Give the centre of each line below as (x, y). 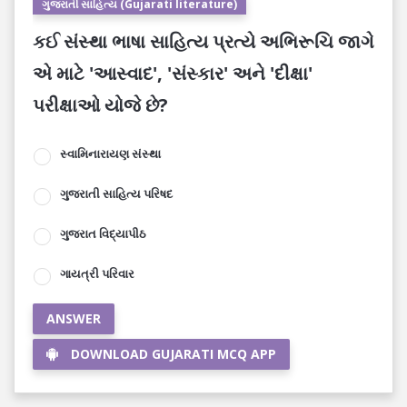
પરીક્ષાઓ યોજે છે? (100, 105)
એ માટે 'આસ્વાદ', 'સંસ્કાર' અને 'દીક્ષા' (173, 73)
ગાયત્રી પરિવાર (97, 273)
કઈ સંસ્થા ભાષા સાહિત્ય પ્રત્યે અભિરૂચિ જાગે (203, 41)
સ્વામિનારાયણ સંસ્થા (110, 154)
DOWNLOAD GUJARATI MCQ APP (174, 354)
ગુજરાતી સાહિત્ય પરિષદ (116, 194)
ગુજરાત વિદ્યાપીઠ (103, 233)
